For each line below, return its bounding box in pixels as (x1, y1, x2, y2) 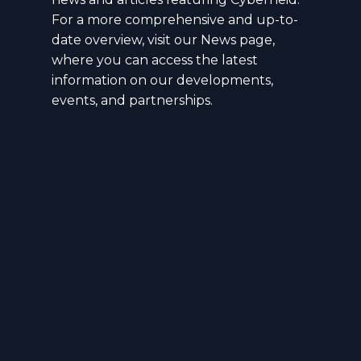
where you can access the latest (52, 52, 258, 68)
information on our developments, (52, 72, 273, 88)
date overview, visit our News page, (52, 31, 275, 48)
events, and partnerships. (52, 92, 213, 108)
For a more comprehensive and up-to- (52, 11, 298, 27)
